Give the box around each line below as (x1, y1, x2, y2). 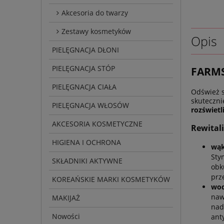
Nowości (52, 211, 80, 221)
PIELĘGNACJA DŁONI (52, 44, 119, 54)
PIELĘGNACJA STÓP (52, 63, 115, 73)
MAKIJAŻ (52, 192, 80, 202)
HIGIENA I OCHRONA (52, 137, 121, 147)
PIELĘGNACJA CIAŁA (52, 81, 116, 91)
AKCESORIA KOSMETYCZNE (52, 118, 142, 128)
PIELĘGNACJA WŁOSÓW (52, 100, 129, 110)
